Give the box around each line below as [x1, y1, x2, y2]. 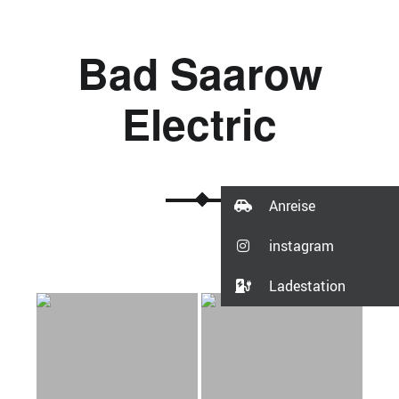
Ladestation [269, 276, 346, 297]
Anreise [269, 196, 315, 216]
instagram [269, 236, 334, 256]
